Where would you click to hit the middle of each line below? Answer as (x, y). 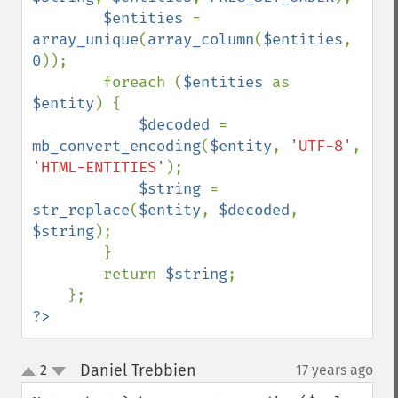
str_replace (81, 210)
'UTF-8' (321, 146)
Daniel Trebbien (138, 370)
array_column (201, 40)
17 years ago (334, 370)
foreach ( (143, 82)
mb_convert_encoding (116, 146)
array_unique (85, 40)
